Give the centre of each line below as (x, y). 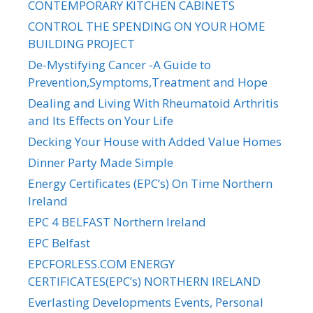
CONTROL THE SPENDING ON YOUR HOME (147, 27)
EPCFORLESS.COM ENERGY (101, 264)
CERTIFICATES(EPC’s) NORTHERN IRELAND (144, 282)
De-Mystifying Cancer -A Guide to (119, 65)
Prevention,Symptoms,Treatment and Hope (148, 82)
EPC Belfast (59, 243)
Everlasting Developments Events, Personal (146, 303)
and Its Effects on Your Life (101, 121)
